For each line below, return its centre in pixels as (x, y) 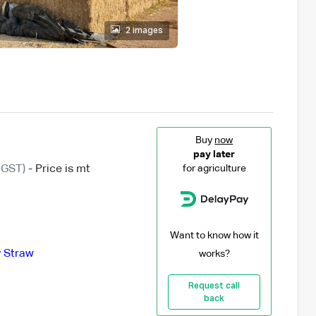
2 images (144, 31)
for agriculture (214, 168)
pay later (214, 154)
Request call (214, 286)
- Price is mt (57, 169)
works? (214, 254)
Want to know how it (214, 235)
